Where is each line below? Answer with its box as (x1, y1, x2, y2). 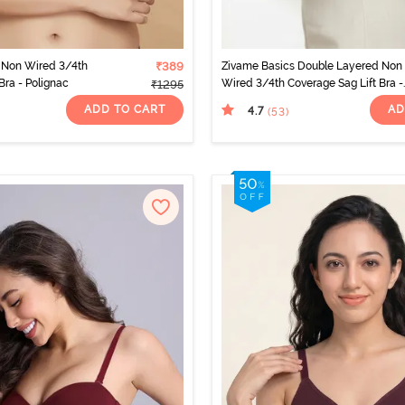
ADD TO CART (84, 103, 165, 117)
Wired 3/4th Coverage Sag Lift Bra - (221, 76, 403, 89)
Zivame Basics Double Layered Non (221, 59, 402, 72)
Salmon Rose (221, 93, 287, 107)
